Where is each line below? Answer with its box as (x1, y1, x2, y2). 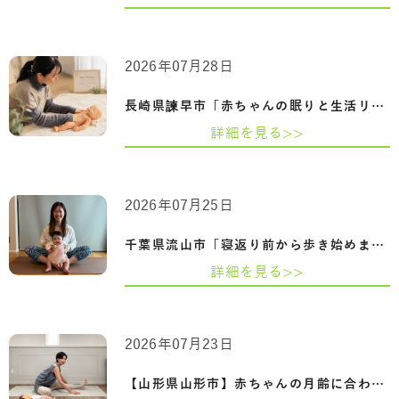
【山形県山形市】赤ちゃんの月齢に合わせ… (371, 377, 385, 391)
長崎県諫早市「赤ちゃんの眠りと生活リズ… (371, 99, 385, 113)
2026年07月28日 (125, 58, 233, 75)
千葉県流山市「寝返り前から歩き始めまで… (371, 238, 385, 252)
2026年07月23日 (125, 336, 233, 353)
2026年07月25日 (125, 197, 233, 214)
